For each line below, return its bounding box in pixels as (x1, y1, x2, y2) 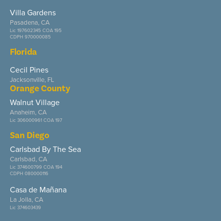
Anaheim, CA (10, 108, 47, 117)
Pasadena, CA (10, 18, 50, 27)
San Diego (10, 130, 49, 141)
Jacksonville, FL (10, 75, 54, 84)
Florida (10, 46, 37, 58)
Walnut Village (10, 97, 60, 108)
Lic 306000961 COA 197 (10, 116, 62, 124)
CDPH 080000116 (10, 170, 48, 177)
